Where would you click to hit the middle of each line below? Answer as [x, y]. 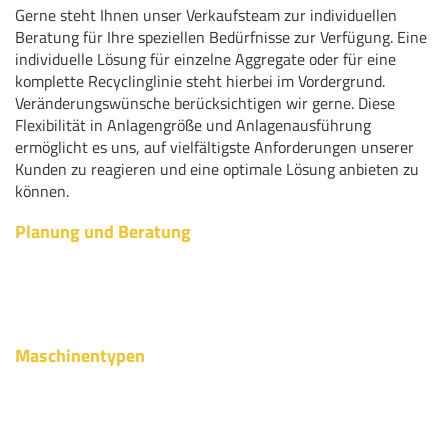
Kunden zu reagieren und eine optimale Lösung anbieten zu [217, 169]
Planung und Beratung [103, 232]
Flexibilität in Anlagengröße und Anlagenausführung [193, 125]
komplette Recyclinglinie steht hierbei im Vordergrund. [200, 81]
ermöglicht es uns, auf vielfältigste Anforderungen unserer [214, 147]
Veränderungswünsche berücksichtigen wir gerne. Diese [205, 103]
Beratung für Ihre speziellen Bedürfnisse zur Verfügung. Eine [221, 37]
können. [44, 191]
